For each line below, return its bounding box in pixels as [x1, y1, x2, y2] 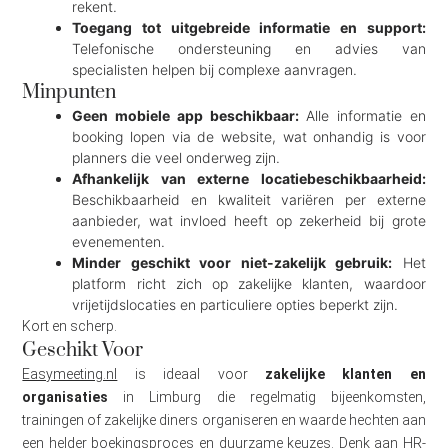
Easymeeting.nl [22, 365, 118, 382]
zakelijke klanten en [264, 365, 426, 382]
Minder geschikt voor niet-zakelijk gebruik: [72, 253, 393, 271]
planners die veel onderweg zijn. [72, 148, 281, 166]
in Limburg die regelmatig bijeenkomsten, [108, 388, 426, 405]
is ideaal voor [117, 365, 265, 382]
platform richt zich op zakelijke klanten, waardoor [72, 274, 426, 292]
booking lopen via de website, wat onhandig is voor [72, 127, 426, 145]
